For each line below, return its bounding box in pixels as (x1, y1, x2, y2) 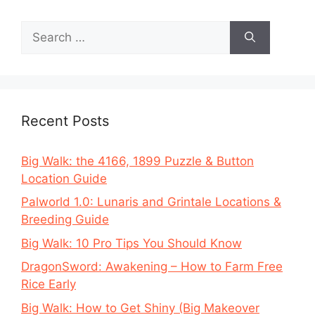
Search (20, 21, 60, 36)
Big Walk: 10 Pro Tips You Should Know (21, 236, 242, 250)
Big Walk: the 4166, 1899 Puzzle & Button (21, 153, 254, 168)
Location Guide (21, 171, 107, 186)
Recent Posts (21, 112, 109, 129)
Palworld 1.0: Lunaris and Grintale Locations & (21, 195, 281, 210)
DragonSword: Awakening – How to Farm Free (21, 259, 283, 274)
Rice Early (21, 277, 76, 292)
